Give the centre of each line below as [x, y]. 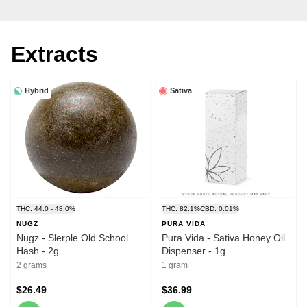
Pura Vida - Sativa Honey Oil [223, 238]
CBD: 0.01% [220, 209]
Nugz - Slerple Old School [72, 238]
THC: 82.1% [181, 209]
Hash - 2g [38, 251]
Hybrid [37, 91]
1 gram [175, 266]
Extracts [54, 54]
